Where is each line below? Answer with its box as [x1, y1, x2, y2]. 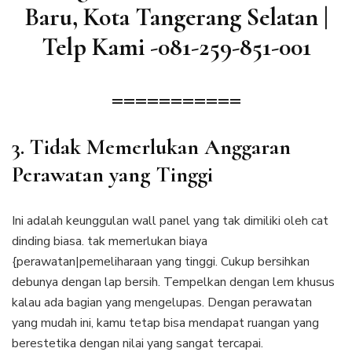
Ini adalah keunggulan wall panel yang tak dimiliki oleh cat [12, 212, 328, 230]
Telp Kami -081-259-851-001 [41, 31, 311, 63]
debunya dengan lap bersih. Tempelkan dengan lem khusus [12, 273, 335, 291]
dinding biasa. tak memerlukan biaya [12, 233, 207, 251]
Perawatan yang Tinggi [12, 161, 213, 189]
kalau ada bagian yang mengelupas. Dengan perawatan [12, 294, 312, 312]
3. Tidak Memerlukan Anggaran [12, 134, 291, 161]
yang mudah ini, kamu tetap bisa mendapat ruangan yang [12, 314, 319, 332]
